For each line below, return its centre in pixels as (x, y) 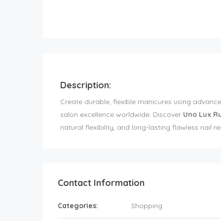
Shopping (147, 206)
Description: (86, 85)
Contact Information (101, 183)
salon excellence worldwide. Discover (122, 114)
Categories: (78, 206)
